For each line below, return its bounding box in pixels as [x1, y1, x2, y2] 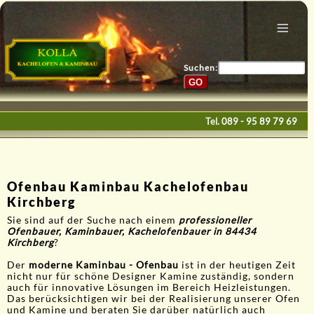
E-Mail [8, 167, 45, 181]
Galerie [8, 77, 48, 91]
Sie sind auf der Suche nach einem [7, 214, 179, 226]
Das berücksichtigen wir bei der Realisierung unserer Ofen [7, 293, 300, 305]
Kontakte [8, 137, 60, 151]
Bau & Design [8, 47, 81, 61]
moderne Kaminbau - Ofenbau [29, 259, 179, 271]
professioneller [179, 214, 252, 226]
